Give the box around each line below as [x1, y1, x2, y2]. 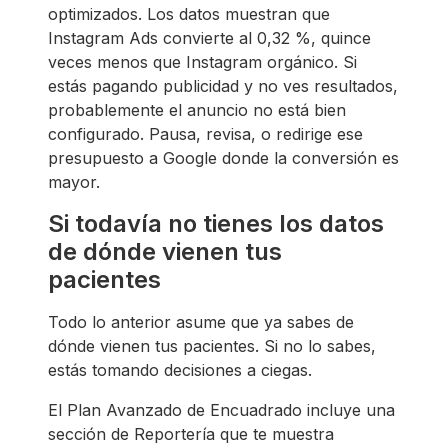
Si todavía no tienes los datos [48, 208, 384, 238]
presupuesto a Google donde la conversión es [48, 147, 399, 168]
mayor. [48, 171, 100, 192]
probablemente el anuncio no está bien [48, 99, 346, 120]
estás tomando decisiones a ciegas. [48, 359, 312, 380]
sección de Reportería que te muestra [48, 423, 334, 444]
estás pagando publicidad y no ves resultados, [48, 75, 398, 96]
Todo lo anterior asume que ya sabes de [48, 311, 354, 332]
